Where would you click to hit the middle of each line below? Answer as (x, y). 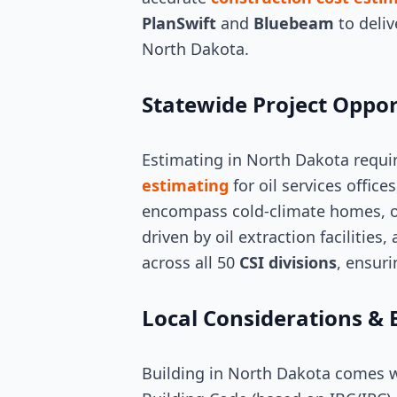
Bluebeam (294, 23)
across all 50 (191, 262)
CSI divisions (288, 262)
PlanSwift (179, 23)
